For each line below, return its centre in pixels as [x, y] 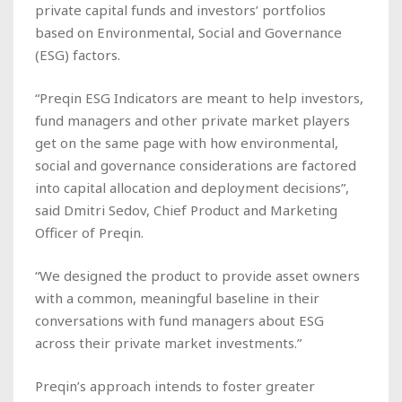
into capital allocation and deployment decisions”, [192, 187]
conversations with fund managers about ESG [179, 320]
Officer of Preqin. [89, 232]
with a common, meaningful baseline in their [177, 297]
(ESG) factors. [78, 54]
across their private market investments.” [168, 342]
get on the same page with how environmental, [187, 142]
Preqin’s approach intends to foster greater [175, 385]
